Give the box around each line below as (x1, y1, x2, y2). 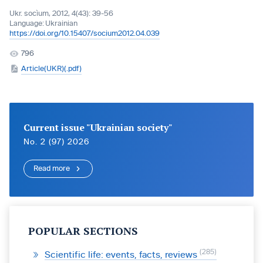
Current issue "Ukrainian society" (23, 121, 173, 134)
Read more (33, 164, 70, 173)
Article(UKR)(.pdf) (21, 65, 82, 73)
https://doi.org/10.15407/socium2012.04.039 (9, 29, 160, 38)
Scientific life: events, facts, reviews (45, 249, 200, 259)
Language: (9, 19, 44, 28)
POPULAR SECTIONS (28, 224, 138, 238)
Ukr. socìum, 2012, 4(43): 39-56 (9, 9, 113, 18)
